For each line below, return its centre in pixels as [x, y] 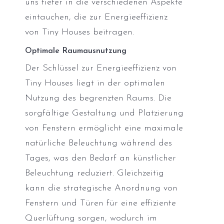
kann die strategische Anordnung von [101, 188]
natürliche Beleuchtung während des [98, 143]
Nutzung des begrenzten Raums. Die [98, 98]
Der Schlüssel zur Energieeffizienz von [101, 68]
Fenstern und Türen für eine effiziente [100, 203]
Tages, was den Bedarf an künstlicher [100, 158]
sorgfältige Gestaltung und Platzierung [104, 113]
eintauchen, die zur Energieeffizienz [96, 17]
